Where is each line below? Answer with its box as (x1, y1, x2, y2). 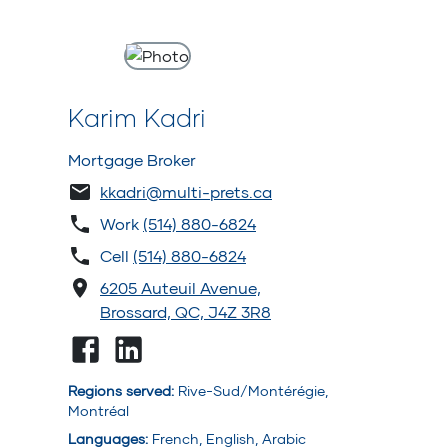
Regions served (68, 382, 171, 399)
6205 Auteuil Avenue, (100, 278, 261, 297)
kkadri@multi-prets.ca (100, 182, 272, 201)
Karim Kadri (68, 102, 206, 132)
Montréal (68, 402, 129, 419)
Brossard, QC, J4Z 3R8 (100, 302, 271, 321)
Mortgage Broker (68, 150, 196, 169)
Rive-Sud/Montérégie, (178, 382, 328, 399)
